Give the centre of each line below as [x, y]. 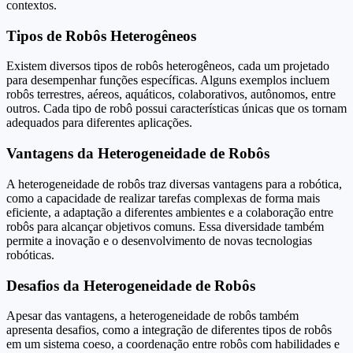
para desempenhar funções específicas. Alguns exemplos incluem [168, 80]
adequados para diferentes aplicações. [99, 123]
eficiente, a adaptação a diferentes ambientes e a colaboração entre [170, 212]
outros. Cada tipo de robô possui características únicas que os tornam [176, 109]
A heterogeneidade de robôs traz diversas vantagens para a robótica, [174, 184]
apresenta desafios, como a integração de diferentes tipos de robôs [169, 330]
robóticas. [30, 255]
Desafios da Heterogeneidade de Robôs [131, 285]
